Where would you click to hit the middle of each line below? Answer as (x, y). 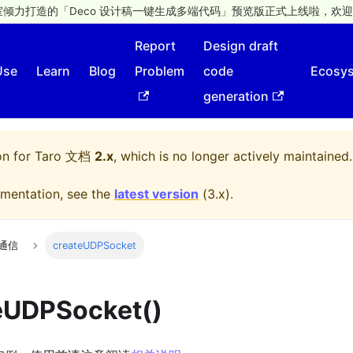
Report (156, 46)
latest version (156, 194)
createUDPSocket (95, 246)
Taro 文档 (63, 156)
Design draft (241, 46)
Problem (160, 71)
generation (236, 96)
